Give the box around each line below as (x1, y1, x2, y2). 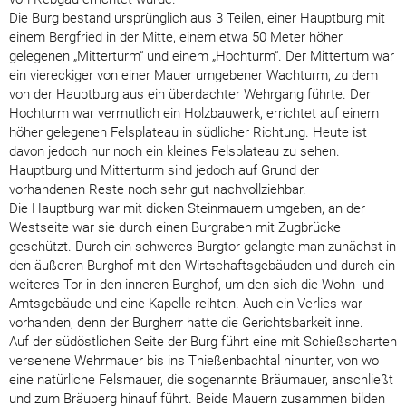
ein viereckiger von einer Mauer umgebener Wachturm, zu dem (9, 66, 378, 83)
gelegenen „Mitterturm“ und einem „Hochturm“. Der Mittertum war (9, 47, 394, 64)
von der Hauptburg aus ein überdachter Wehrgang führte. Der (9, 85, 371, 102)
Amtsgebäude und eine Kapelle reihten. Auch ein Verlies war (9, 295, 362, 312)
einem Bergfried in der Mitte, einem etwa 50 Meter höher (9, 28, 343, 45)
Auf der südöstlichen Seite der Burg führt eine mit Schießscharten (9, 333, 397, 350)
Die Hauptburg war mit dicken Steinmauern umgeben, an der (9, 199, 365, 217)
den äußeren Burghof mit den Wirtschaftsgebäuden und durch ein (9, 256, 395, 274)
